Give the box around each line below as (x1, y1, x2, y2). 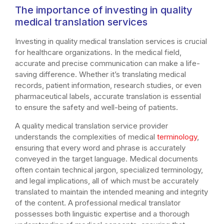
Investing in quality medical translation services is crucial (15, 36, 207, 46)
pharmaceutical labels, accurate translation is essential (15, 91, 201, 101)
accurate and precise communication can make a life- (15, 58, 200, 68)
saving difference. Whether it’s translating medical (15, 69, 186, 79)
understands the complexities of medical (15, 131, 157, 141)
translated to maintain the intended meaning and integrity (15, 186, 208, 196)
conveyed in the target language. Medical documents (15, 153, 198, 163)
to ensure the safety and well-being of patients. (15, 102, 178, 112)
